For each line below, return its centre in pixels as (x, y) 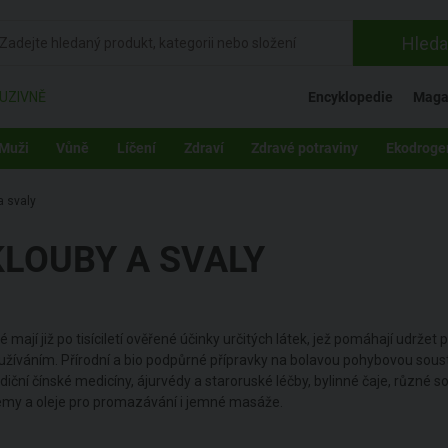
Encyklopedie (350, 97)
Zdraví (203, 148)
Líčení (136, 148)
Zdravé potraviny (305, 148)
